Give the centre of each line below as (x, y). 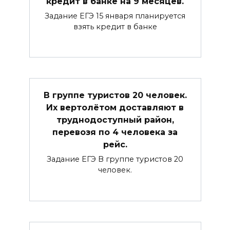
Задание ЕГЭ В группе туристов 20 (115, 159)
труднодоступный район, (115, 120)
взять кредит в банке (115, 26)
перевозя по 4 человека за (115, 132)
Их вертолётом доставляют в (115, 107)
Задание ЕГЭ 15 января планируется (115, 16)
